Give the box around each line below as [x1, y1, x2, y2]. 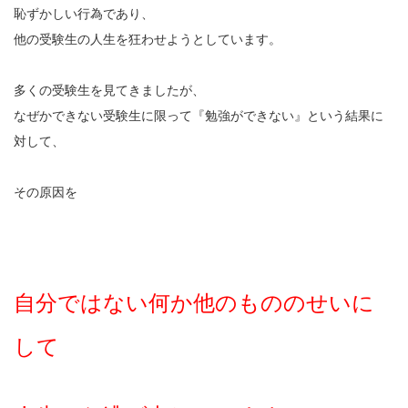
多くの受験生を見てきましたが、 [14, 83, 205, 98]
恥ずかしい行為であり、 [14, 6, 154, 22]
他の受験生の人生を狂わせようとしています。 [14, 32, 281, 47]
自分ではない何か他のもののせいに [14, 291, 374, 316]
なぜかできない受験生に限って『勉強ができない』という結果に [14, 108, 383, 124]
